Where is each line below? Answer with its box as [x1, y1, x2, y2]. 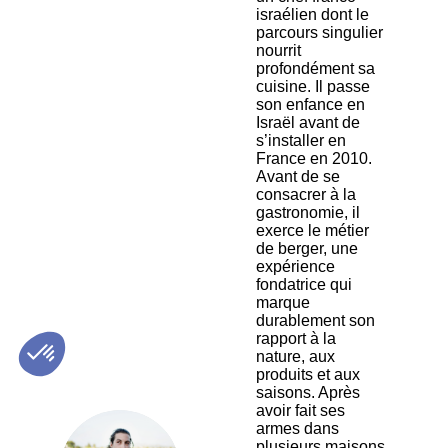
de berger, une [256, 240, 358, 257]
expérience [256, 258, 335, 275]
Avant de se [256, 168, 340, 185]
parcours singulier [256, 24, 383, 41]
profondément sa [256, 60, 375, 77]
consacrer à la [256, 186, 356, 203]
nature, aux [256, 348, 335, 365]
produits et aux [256, 366, 360, 383]
